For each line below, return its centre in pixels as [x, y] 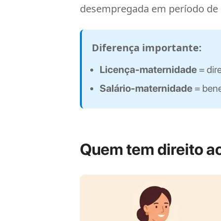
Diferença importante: [147, 48]
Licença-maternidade [148, 70]
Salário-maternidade [146, 88]
